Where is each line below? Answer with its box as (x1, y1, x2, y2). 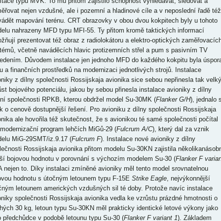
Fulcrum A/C (116, 125, 152, 133)
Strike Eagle (131, 175, 167, 182)
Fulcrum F (71, 135, 101, 143)
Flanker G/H (155, 96, 190, 103)
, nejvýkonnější (166, 175, 210, 182)
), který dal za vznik (152, 125, 209, 133)
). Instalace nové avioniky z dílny (100, 135, 195, 143)
